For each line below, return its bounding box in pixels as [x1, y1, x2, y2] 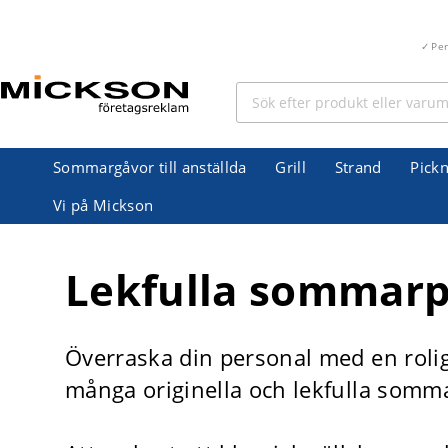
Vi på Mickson [53, 195, 154, 215]
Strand [334, 157, 382, 177]
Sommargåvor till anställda [53, 157, 247, 177]
